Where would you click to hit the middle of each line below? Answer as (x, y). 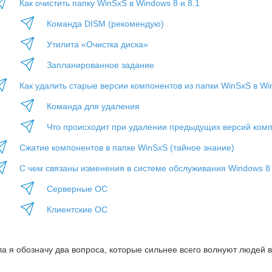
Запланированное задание (100, 65)
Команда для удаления (93, 106)
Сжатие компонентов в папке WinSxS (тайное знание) (127, 148)
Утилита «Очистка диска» (97, 44)
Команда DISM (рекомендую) (105, 24)
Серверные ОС (77, 189)
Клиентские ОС (77, 209)
